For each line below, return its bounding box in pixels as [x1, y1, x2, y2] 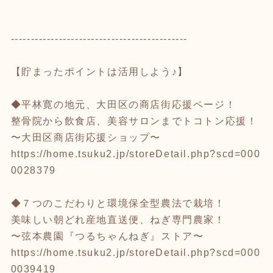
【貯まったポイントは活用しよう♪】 [10, 66, 188, 77]
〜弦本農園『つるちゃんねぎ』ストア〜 [10, 230, 204, 241]
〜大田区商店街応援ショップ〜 [10, 132, 161, 143]
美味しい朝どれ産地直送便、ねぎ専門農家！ [10, 214, 225, 225]
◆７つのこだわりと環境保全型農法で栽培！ [10, 197, 225, 208]
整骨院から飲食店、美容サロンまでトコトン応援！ [10, 115, 258, 126]
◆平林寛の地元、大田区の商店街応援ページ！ [10, 99, 236, 110]
